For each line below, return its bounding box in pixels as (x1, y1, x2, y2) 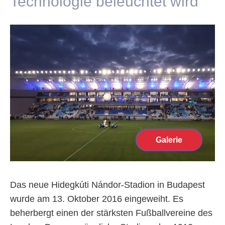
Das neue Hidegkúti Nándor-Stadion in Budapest (10, 180, 205, 190)
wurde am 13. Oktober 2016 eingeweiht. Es (10, 194, 183, 204)
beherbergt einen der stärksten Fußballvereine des (10, 208, 212, 218)
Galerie (156, 136, 182, 144)
